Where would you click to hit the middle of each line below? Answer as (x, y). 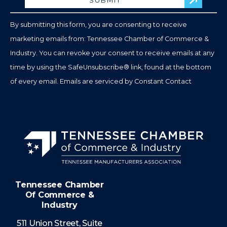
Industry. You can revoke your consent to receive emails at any (112, 53)
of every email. (35, 82)
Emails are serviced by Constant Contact (126, 82)
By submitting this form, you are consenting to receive (99, 25)
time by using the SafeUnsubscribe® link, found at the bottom (111, 67)
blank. (125, 60)
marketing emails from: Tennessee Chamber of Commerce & (109, 39)
